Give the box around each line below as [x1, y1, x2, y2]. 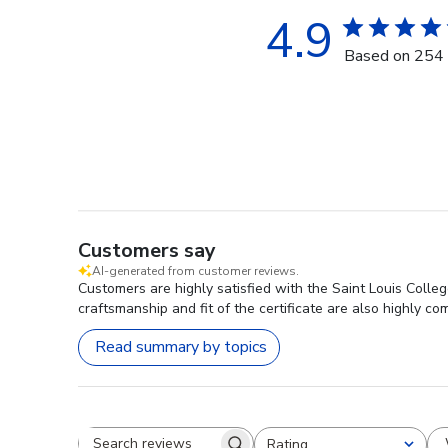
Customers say [78, 236, 216, 264]
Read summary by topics [95, 336, 267, 359]
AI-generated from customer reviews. [92, 262, 299, 279]
